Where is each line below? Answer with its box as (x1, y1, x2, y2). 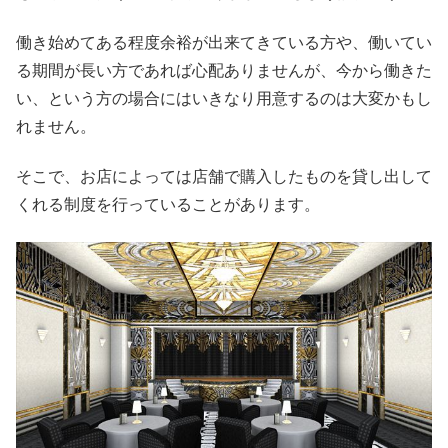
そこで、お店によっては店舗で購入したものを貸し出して (16, 168, 432, 186)
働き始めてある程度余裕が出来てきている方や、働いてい (16, 33, 432, 51)
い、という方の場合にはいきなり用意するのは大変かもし (16, 89, 432, 107)
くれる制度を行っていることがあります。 (16, 196, 320, 214)
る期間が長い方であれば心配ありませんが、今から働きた (16, 61, 432, 79)
